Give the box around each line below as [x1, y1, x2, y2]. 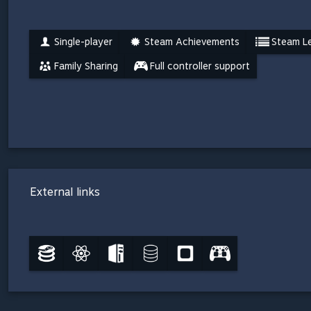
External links [30, 185, 100, 199]
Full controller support [150, 60, 250, 72]
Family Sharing [54, 60, 118, 72]
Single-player [54, 35, 112, 47]
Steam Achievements [144, 35, 239, 47]
